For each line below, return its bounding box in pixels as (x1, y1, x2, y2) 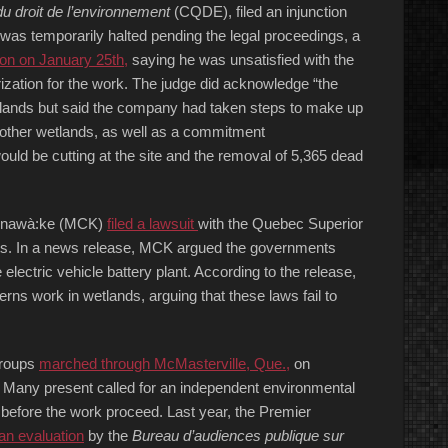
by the (84, 427, 132, 444)
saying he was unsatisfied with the (128, 51, 354, 68)
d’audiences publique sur (179, 427, 344, 444)
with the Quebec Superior (198, 215, 363, 232)
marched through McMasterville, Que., (39, 355, 290, 372)
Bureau (132, 427, 179, 444)
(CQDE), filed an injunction (170, 3, 347, 20)
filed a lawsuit (107, 215, 198, 232)
